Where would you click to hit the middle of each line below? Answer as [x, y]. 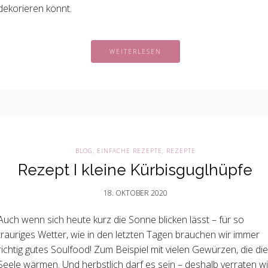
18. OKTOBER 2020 [135, 193]
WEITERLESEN [135, 51]
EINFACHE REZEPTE [129, 151]
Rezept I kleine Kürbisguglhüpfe [135, 170]
